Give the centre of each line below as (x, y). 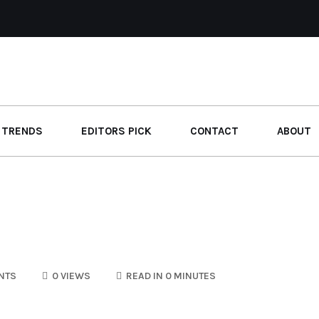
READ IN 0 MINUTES (170, 276)
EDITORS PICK (116, 131)
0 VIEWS (70, 276)
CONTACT (214, 131)
